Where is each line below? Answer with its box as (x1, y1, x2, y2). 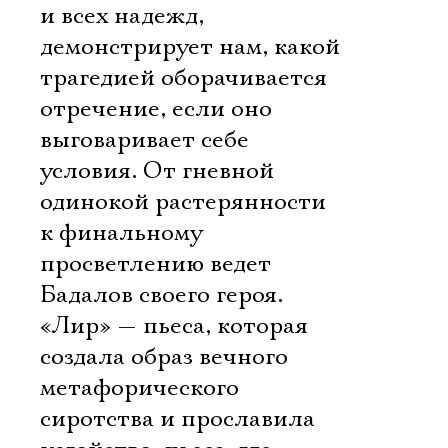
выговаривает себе (40, 125, 249, 155)
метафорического (40, 373, 239, 403)
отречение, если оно (40, 94, 272, 124)
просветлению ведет (40, 249, 271, 279)
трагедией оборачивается (40, 63, 327, 93)
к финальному (40, 218, 203, 248)
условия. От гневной (40, 156, 274, 186)
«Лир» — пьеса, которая (40, 311, 308, 341)
